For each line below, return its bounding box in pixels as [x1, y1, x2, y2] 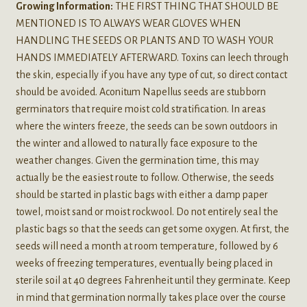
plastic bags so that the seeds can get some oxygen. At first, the [15, 223, 289, 234]
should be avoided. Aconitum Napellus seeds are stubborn [15, 86, 266, 97]
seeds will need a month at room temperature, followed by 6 [15, 240, 278, 251]
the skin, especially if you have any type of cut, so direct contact [15, 69, 287, 80]
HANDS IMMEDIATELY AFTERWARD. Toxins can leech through [15, 51, 288, 63]
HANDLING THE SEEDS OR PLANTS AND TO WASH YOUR [15, 34, 273, 46]
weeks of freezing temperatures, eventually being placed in [15, 257, 273, 269]
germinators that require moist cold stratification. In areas [15, 103, 266, 114]
